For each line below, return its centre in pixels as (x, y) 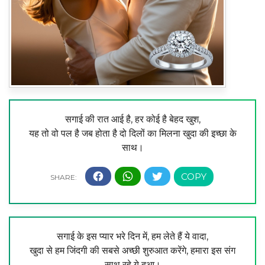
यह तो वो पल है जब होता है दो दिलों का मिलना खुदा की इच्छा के (132, 133)
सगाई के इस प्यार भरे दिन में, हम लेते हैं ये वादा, (132, 237)
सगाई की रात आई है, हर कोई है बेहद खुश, (132, 119)
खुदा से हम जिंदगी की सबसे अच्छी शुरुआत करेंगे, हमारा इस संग (132, 251)
